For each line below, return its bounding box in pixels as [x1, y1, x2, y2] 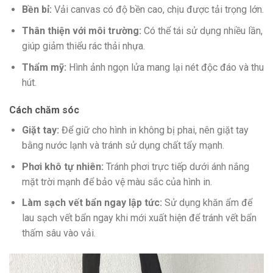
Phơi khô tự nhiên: [21, 160, 104, 172]
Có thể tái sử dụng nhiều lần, [141, 24, 263, 37]
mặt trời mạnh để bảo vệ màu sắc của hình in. [21, 175, 212, 188]
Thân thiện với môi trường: [21, 24, 141, 37]
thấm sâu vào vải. [21, 227, 96, 239]
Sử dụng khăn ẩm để [161, 197, 252, 209]
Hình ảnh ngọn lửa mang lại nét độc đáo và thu [66, 61, 264, 73]
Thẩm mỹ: [21, 61, 66, 73]
